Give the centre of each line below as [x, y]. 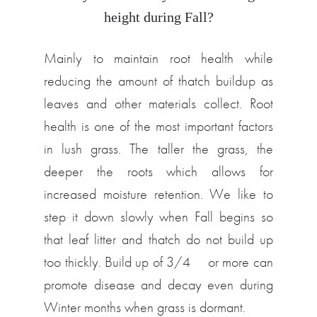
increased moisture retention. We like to [158, 194]
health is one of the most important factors [158, 126]
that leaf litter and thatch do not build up [158, 239]
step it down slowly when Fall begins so [158, 217]
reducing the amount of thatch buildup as [158, 81]
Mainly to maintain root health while [158, 58]
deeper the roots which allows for [158, 171]
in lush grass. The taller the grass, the [158, 149]
